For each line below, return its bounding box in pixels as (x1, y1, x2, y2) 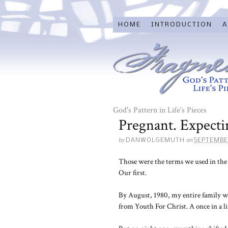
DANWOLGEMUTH (126, 137, 185, 144)
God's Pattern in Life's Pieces (113, 105, 207, 116)
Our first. (119, 168, 147, 178)
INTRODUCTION (151, 21, 212, 28)
